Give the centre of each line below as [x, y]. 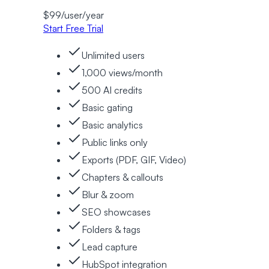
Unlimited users [113, 55]
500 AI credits [112, 90]
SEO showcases [116, 212]
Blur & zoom [108, 194]
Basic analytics [112, 125]
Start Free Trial [73, 28]
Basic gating [107, 107]
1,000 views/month [122, 72]
